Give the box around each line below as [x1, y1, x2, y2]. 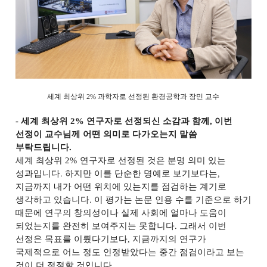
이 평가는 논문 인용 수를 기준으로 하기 [94, 195, 252, 204]
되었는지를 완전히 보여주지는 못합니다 [15, 221, 175, 231]
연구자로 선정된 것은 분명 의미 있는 [80, 156, 226, 165]
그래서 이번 [179, 221, 226, 231]
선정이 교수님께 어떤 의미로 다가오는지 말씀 [15, 129, 198, 139]
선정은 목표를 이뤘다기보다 [15, 234, 128, 244]
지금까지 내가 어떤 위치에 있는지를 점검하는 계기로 [15, 182, 227, 191]
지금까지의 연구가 [132, 234, 206, 244]
